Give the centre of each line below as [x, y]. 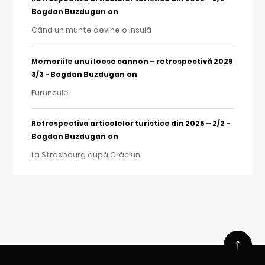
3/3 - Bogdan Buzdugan [78, 74]
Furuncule [50, 92]
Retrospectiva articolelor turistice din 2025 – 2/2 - [130, 123]
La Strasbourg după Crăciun [85, 154]
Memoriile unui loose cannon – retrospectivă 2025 [132, 61]
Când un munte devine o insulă [91, 30]
